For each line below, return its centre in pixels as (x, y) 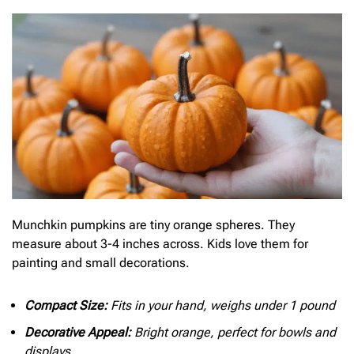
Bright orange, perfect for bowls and (233, 332)
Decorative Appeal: (78, 332)
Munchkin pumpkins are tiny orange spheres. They (153, 225)
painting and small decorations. (101, 263)
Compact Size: (66, 305)
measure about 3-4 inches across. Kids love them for (160, 244)
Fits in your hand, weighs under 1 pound (221, 305)
